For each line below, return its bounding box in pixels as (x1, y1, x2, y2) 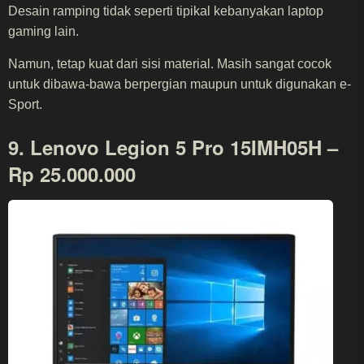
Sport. (8, 97, 42, 112)
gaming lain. (8, 24, 79, 39)
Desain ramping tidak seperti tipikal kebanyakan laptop (8, 4, 323, 19)
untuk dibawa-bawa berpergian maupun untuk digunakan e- (8, 77, 351, 92)
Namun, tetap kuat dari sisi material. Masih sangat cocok (8, 57, 331, 71)
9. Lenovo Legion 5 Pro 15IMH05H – (8, 133, 338, 162)
